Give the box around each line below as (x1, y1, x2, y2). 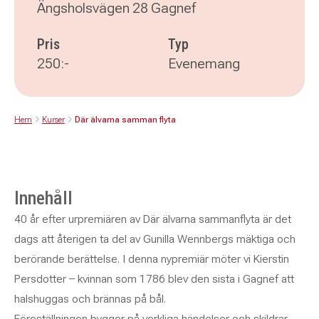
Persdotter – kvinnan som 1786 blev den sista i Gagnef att (14, 272, 294, 286)
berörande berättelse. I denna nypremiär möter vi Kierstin (14, 252, 289, 266)
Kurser (42, 114, 65, 125)
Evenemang (168, 55, 240, 72)
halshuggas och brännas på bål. (14, 292, 166, 305)
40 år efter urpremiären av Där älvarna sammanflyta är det (14, 212, 291, 226)
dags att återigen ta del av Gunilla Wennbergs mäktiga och (14, 232, 296, 246)
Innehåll (14, 187, 73, 209)
